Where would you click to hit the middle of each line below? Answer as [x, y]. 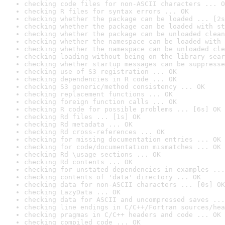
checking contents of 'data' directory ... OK [113, 177]
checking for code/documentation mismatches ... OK [123, 147]
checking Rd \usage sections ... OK [92, 154]
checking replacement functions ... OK [98, 94]
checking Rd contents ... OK [78, 162]
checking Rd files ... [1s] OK [82, 117]
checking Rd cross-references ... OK [94, 132]
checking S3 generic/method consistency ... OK [115, 87]
